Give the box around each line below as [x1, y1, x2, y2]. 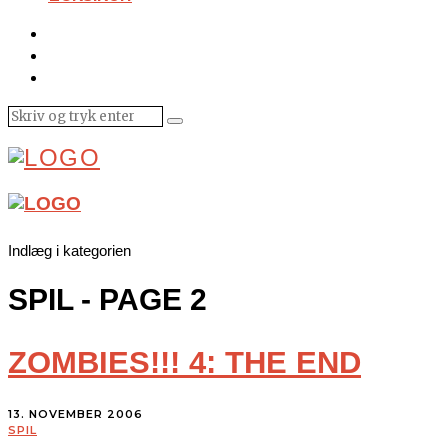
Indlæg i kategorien [8, 241, 131, 259]
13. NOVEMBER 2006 [8, 407, 143, 422]
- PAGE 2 [73, 282, 207, 316]
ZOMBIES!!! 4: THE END [8, 344, 361, 380]
